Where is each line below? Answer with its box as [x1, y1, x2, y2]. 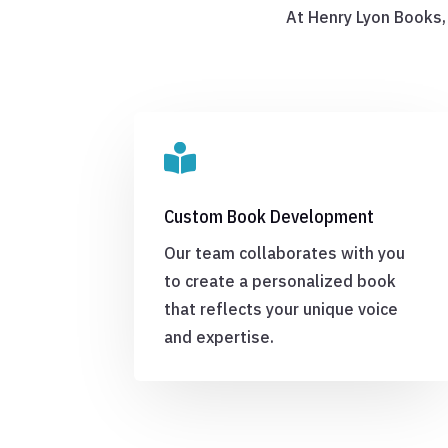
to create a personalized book [164, 271, 397, 292]
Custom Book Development [164, 205, 375, 229]
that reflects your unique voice [164, 299, 399, 320]
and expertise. [164, 327, 275, 348]
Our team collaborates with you [164, 243, 406, 264]
